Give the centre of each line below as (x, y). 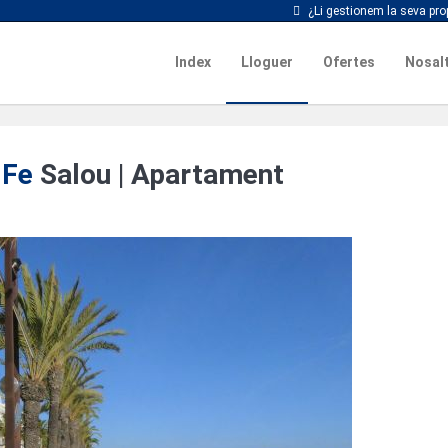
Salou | (85, 174)
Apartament (207, 174)
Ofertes (348, 62)
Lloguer (266, 62)
